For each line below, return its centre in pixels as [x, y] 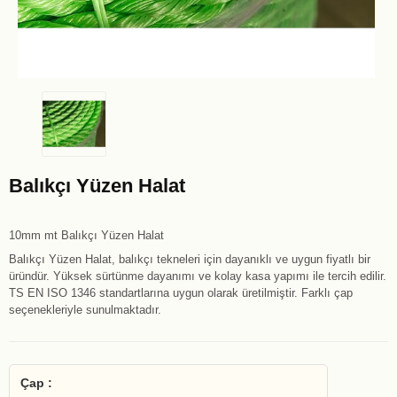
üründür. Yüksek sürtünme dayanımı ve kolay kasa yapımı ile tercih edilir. [198, 276]
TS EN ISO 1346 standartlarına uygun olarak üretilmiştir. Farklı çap [181, 292]
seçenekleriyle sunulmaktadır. [85, 309]
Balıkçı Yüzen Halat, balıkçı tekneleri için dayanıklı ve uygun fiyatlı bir [190, 259]
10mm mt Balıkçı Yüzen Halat [86, 236]
